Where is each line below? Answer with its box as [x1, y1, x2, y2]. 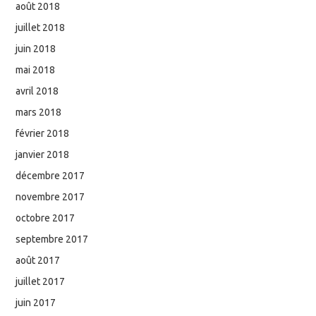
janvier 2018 [16, 148, 70, 160]
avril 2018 [16, 85, 59, 97]
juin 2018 [16, 42, 56, 54]
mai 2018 [16, 63, 56, 75]
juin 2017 [16, 296, 56, 308]
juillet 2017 [16, 275, 66, 287]
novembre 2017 [16, 190, 85, 202]
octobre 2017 [16, 212, 75, 224]
